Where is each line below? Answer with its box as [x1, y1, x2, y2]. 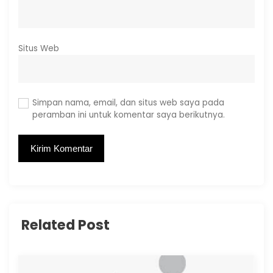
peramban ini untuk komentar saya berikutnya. [32, 108, 225, 121]
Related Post [21, 214, 110, 235]
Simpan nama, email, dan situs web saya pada [32, 96, 224, 108]
